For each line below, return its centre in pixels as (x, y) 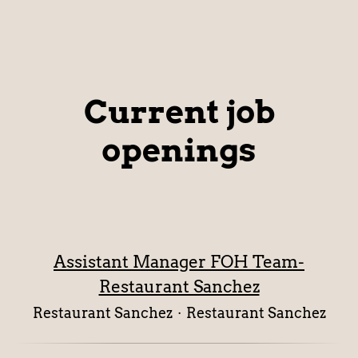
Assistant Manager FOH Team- (179, 262)
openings (179, 150)
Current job (179, 112)
